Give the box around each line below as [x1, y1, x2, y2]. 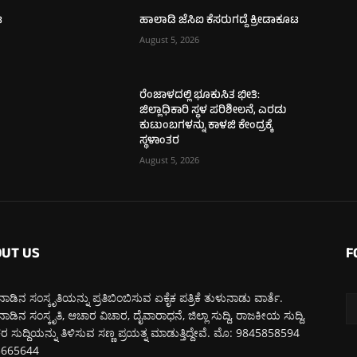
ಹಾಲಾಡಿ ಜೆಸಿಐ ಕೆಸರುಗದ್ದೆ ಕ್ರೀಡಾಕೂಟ [139, 11, 300, 30]
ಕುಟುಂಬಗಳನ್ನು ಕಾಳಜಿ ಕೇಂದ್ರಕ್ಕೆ [139, 116, 273, 135]
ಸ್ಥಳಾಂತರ [139, 131, 180, 151]
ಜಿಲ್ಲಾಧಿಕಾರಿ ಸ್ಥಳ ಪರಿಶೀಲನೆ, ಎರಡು [139, 101, 287, 120]
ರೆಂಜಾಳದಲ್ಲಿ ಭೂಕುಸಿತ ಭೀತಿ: [139, 86, 261, 105]
